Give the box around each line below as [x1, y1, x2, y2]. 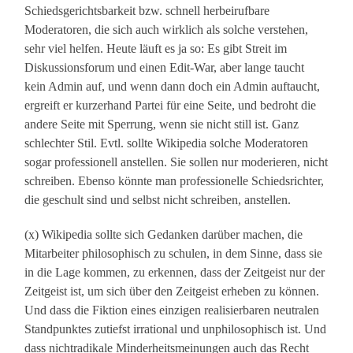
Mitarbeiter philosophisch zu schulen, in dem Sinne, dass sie [24, 247, 323, 261]
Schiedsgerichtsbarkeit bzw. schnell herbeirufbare [24, 4, 270, 18]
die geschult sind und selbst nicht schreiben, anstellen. [24, 193, 292, 207]
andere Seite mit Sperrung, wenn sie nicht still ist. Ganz [24, 117, 299, 132]
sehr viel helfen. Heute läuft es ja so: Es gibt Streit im [24, 42, 288, 56]
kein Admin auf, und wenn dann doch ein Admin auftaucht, [24, 80, 321, 94]
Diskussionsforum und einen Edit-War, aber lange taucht [24, 61, 305, 75]
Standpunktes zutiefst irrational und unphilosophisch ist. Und [24, 322, 327, 336]
